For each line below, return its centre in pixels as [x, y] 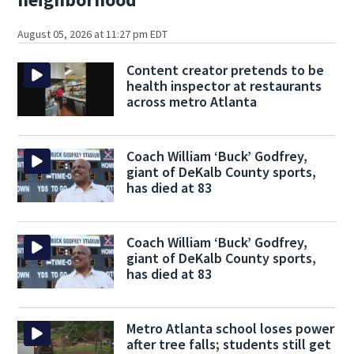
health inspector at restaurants [224, 86]
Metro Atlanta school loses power [230, 329]
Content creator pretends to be [225, 70]
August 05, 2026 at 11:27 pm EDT [93, 34]
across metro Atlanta [191, 102]
